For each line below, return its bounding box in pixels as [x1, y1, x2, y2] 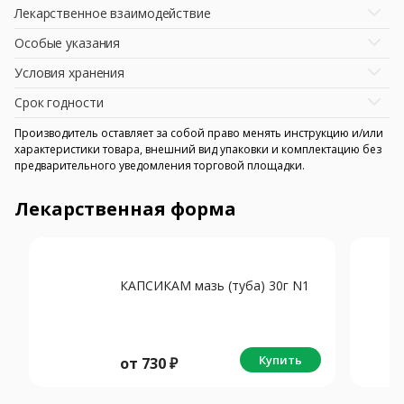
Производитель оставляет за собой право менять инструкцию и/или [14, 124, 383, 141]
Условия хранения [14, 63, 125, 81]
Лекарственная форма [14, 196, 236, 221]
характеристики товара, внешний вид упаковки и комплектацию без [14, 141, 381, 157]
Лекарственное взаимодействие [14, 4, 211, 22]
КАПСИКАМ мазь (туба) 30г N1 [120, 276, 309, 294]
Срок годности [14, 93, 104, 111]
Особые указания [14, 33, 121, 51]
